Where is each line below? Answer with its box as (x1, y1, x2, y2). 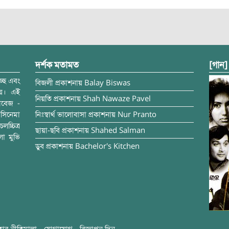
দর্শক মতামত (35, 59, 79, 71)
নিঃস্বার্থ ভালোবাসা (35, 110, 86, 119)
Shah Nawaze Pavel (83, 94, 151, 103)
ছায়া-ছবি (35, 126, 60, 135)
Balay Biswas (84, 78, 130, 87)
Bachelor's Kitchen (75, 142, 140, 151)
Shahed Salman (91, 126, 145, 135)
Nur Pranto (118, 110, 156, 119)
